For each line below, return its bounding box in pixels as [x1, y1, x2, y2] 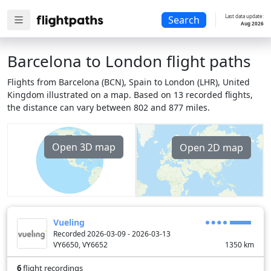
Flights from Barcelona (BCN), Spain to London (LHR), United [7, 76, 250, 88]
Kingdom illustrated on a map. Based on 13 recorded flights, [7, 89, 253, 100]
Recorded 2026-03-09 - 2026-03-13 [53, 229, 171, 240]
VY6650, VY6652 [53, 240, 108, 250]
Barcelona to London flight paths [7, 50, 250, 72]
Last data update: [225, 13, 264, 19]
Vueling [53, 217, 85, 229]
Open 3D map [52, 140, 116, 154]
